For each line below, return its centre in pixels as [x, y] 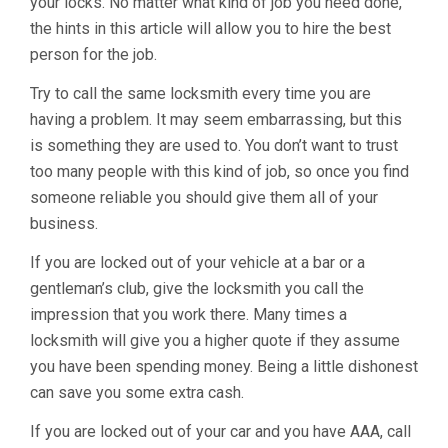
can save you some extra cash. [137, 392]
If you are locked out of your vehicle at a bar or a [197, 262]
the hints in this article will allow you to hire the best [210, 28]
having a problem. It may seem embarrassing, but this [216, 119]
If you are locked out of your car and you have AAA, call [220, 431]
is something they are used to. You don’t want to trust [214, 145]
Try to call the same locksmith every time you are [200, 93]
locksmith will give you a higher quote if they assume [215, 340]
